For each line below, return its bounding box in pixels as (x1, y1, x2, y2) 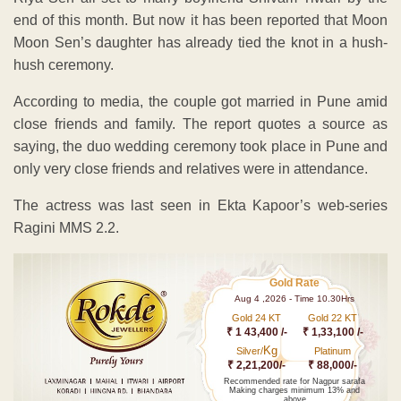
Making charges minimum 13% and (229, 385, 361, 395)
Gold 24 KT (232, 311, 282, 323)
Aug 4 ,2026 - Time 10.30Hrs (235, 293, 355, 303)
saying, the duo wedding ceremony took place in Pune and (13, 138, 388, 154)
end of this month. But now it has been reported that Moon (13, 12, 388, 28)
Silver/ (235, 345, 263, 356)
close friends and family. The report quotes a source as (13, 115, 388, 132)
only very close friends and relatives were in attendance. (13, 160, 368, 176)
